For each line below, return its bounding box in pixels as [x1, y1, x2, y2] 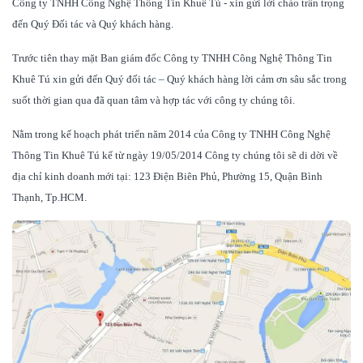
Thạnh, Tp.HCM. [12, 191, 87, 204]
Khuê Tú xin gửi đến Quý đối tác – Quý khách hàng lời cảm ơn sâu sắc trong [12, 73, 347, 86]
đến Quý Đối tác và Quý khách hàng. [12, 18, 173, 31]
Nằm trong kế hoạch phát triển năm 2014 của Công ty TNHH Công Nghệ [12, 128, 331, 141]
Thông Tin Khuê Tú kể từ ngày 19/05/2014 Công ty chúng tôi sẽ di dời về [12, 149, 338, 162]
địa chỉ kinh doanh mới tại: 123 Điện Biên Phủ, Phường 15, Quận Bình [12, 170, 322, 183]
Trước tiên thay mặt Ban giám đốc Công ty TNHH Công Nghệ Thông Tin [12, 52, 332, 65]
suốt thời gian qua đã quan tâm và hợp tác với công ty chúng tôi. [12, 94, 295, 107]
